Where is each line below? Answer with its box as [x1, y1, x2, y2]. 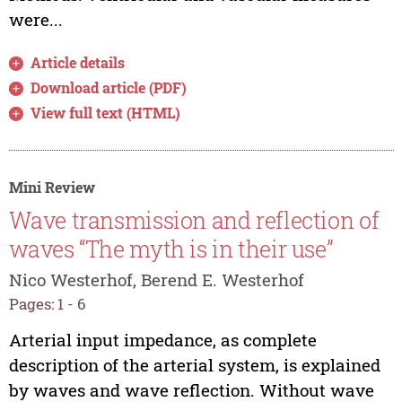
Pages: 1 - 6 [8, 293, 86, 315]
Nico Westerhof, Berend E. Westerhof [8, 268, 304, 292]
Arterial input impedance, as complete [8, 328, 317, 352]
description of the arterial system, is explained [8, 354, 380, 377]
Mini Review [8, 177, 95, 197]
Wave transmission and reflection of [8, 205, 380, 236]
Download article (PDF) [31, 77, 188, 97]
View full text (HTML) [31, 102, 181, 122]
